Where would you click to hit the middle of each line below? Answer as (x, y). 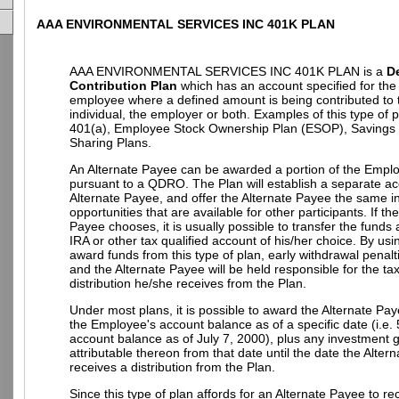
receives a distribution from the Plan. (172, 367)
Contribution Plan (123, 85)
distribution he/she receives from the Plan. (188, 283)
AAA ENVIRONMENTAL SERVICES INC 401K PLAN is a (228, 71)
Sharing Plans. (110, 142)
